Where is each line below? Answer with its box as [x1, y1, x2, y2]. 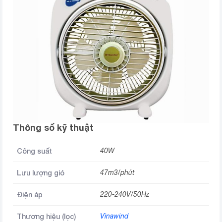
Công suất [17, 146, 52, 155]
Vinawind [100, 212, 128, 220]
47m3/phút [100, 168, 134, 176]
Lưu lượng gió [17, 168, 64, 177]
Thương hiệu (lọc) [17, 212, 76, 221]
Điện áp [17, 190, 43, 199]
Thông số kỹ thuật [13, 121, 94, 133]
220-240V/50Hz [100, 190, 149, 198]
